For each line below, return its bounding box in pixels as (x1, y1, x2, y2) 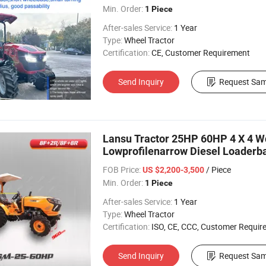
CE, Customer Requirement (151, 47, 250, 58)
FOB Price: (103, 164, 141, 175)
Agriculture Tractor (103, 157, 194, 170)
